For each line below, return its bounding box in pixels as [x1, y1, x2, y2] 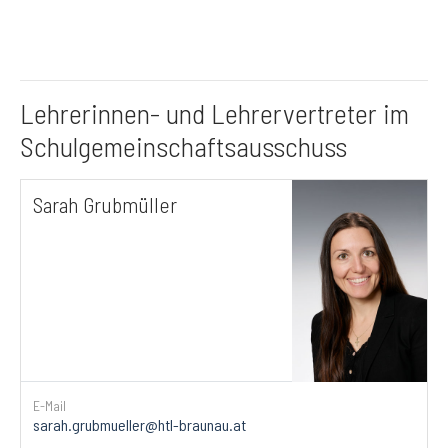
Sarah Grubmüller [33, 191, 177, 217]
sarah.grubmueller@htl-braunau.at [33, 414, 246, 434]
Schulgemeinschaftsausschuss [20, 129, 347, 163]
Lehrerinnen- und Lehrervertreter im [20, 96, 409, 130]
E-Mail [33, 396, 66, 414]
